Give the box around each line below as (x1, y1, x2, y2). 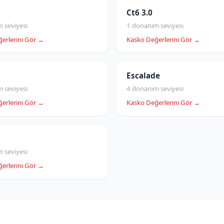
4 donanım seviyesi (126, 84, 183, 93)
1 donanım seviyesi (126, 21, 183, 30)
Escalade (126, 70, 160, 80)
